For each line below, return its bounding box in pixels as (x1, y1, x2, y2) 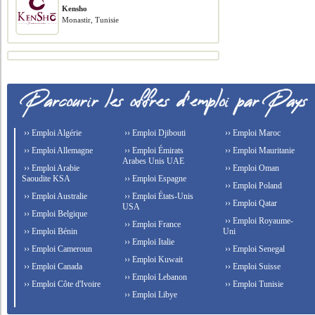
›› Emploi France (122, 219, 181, 229)
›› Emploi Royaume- (222, 216, 293, 226)
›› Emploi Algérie (22, 128, 82, 138)
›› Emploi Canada (22, 262, 83, 271)
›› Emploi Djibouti (122, 128, 186, 138)
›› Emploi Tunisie (222, 279, 283, 289)
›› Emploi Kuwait (122, 255, 184, 264)
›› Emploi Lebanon (122, 272, 188, 282)
